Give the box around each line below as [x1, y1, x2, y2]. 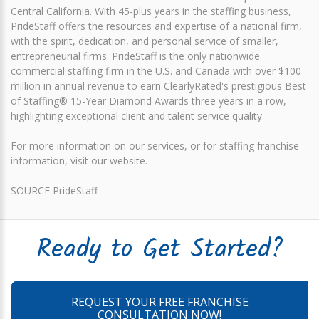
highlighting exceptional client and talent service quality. [11, 108, 264, 122]
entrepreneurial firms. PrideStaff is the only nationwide [11, 48, 260, 63]
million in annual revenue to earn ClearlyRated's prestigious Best [11, 78, 306, 93]
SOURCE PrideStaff [11, 183, 98, 197]
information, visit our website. [11, 153, 147, 167]
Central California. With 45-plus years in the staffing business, [11, 4, 291, 18]
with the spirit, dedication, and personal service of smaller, [11, 33, 278, 48]
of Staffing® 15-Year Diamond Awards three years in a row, [11, 93, 286, 108]
